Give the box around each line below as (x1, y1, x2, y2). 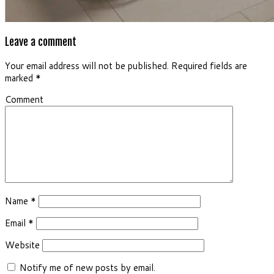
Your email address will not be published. (5, 59, 169, 72)
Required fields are (169, 59, 247, 72)
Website (5, 238, 40, 251)
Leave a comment (5, 35, 76, 49)
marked (5, 71, 35, 84)
